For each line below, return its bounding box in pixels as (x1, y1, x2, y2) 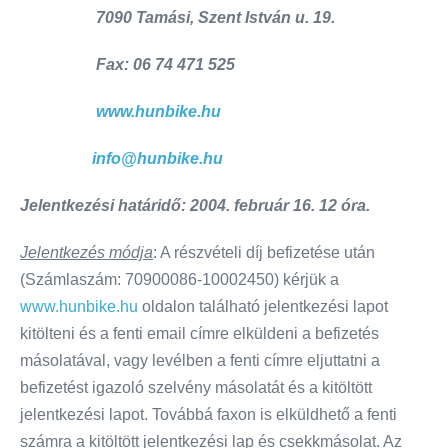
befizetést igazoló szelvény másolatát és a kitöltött (20, 379, 372, 397)
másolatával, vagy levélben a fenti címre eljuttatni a (20, 352, 380, 370)
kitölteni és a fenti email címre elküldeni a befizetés (20, 325, 379, 343)
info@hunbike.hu (92, 150, 223, 168)
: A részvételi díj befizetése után (153, 244, 375, 262)
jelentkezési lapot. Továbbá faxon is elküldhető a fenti (20, 406, 397, 424)
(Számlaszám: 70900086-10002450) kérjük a (20, 271, 339, 289)
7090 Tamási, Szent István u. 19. (20, 9, 335, 27)
